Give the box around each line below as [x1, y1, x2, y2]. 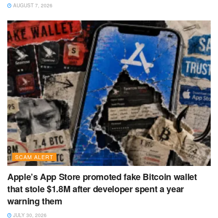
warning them [7, 194, 62, 207]
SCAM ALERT [15, 152, 54, 161]
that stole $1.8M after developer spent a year [7, 182, 184, 195]
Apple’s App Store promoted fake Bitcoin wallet [7, 170, 197, 183]
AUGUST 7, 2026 [12, 1, 53, 9]
